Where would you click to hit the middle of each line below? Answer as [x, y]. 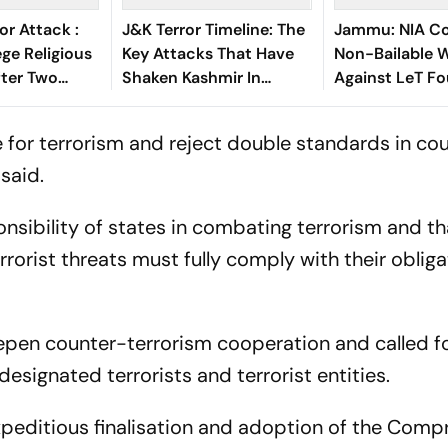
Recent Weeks [176, 101]
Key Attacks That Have [207, 53]
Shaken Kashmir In [191, 77]
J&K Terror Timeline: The [213, 29]
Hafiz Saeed [378, 101]
